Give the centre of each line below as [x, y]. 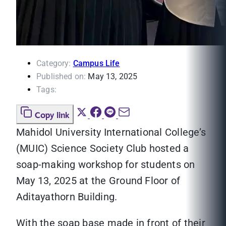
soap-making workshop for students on [106, 165]
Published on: [61, 77]
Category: [54, 64]
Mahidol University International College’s [111, 132]
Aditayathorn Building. [67, 197]
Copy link [52, 116]
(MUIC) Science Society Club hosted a [103, 149]
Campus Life [96, 64]
